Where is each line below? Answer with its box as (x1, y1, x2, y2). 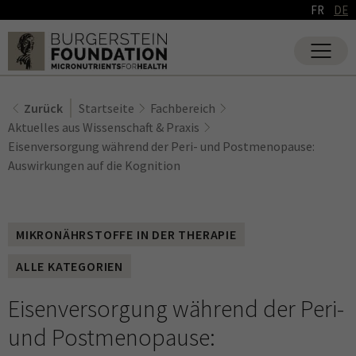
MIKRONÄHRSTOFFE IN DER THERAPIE (16, 226, 237, 242)
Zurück (24, 99, 63, 116)
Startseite (79, 99, 134, 116)
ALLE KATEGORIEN (16, 257, 123, 274)
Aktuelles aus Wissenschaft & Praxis (8, 118, 199, 135)
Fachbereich (150, 99, 215, 116)
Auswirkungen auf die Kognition (8, 157, 180, 173)
